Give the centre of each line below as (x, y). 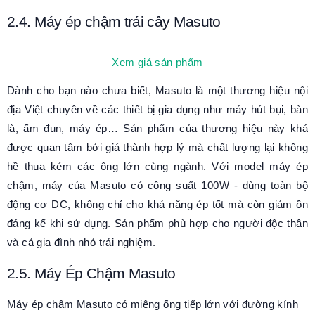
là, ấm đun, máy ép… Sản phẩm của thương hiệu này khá (157, 128)
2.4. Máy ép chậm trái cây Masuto (114, 22)
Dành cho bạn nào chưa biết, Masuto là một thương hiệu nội (157, 90)
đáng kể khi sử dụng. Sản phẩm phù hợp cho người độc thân (157, 223)
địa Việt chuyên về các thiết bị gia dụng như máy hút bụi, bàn (157, 109)
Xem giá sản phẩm (157, 62)
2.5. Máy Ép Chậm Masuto (91, 273)
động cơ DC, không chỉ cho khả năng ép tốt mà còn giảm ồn (157, 204)
